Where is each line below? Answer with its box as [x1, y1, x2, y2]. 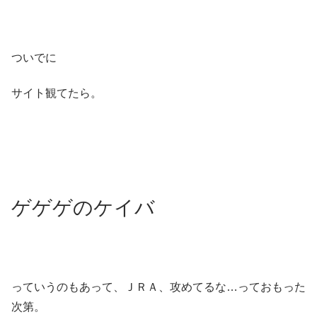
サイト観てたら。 [11, 87, 102, 100]
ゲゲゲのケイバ [11, 197, 155, 219]
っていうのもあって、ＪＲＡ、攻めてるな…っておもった [11, 281, 306, 294]
